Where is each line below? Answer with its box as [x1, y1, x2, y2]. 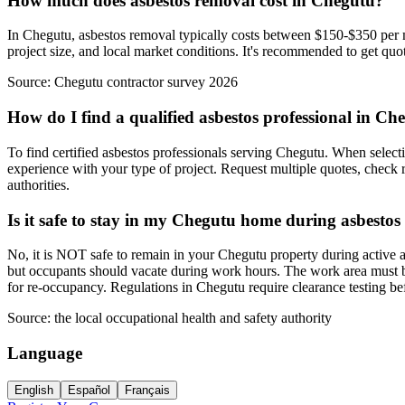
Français [125, 382, 170, 397]
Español [68, 382, 110, 397]
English [14, 382, 53, 397]
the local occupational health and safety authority [54, 310, 332, 326]
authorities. [7, 176, 70, 193]
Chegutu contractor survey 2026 [54, 74, 238, 90]
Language [7, 344, 82, 363]
